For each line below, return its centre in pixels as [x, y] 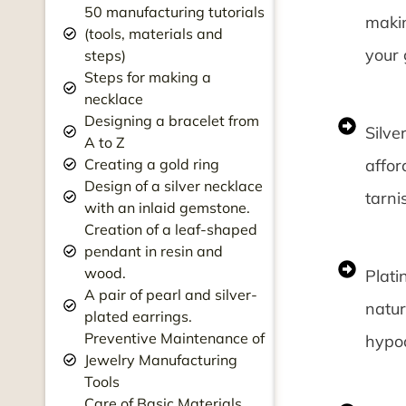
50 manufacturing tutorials [174, 12]
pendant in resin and [153, 251]
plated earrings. [138, 316]
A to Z [104, 142]
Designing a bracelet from [171, 121]
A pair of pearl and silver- [170, 295]
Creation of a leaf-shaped [170, 229]
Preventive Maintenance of [174, 338]
